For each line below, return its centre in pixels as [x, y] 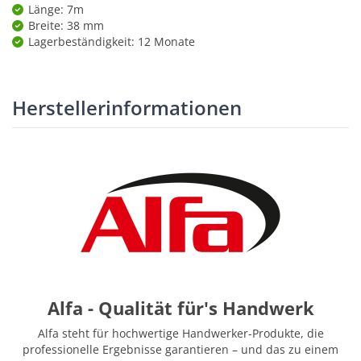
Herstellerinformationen [127, 107]
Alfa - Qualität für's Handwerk [180, 307]
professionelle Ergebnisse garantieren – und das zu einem [180, 349]
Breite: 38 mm [66, 25]
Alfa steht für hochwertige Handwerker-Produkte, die [180, 333]
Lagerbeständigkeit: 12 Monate [112, 41]
